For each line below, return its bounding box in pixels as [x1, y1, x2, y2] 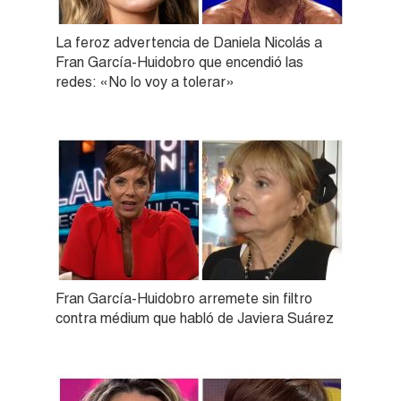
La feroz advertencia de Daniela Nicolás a [55, 33, 322, 51]
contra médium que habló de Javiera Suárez [55, 309, 334, 327]
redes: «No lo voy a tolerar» [55, 73, 235, 90]
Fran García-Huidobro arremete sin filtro [55, 289, 312, 307]
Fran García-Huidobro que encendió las [55, 53, 303, 71]
